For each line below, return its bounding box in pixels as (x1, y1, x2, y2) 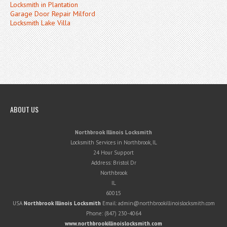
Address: (91, 159, 113, 166)
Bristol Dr (112, 159, 136, 166)
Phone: (86, 209, 104, 217)
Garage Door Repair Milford (10, 9, 95, 18)
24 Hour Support (93, 148, 134, 156)
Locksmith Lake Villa (10, 18, 70, 27)
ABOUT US (10, 103, 39, 115)
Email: (100, 199, 118, 207)
